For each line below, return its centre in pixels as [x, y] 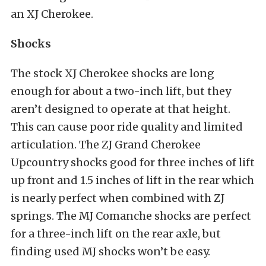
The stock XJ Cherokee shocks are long [113, 73]
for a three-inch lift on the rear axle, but [116, 233]
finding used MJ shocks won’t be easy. [110, 251]
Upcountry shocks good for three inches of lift [133, 162]
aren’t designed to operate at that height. [121, 109]
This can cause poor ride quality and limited [127, 126]
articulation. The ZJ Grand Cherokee [106, 144]
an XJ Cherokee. [52, 14]
